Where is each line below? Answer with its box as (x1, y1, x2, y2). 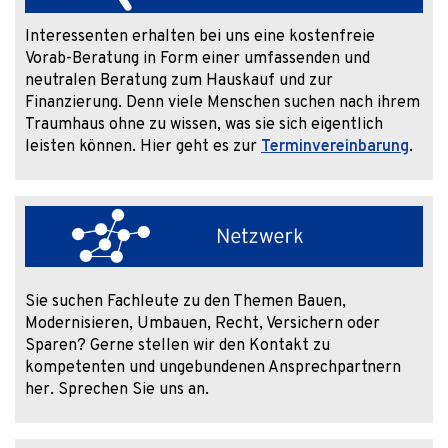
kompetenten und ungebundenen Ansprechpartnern (25, 358, 401, 379)
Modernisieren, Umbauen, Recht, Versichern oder (25, 314, 380, 335)
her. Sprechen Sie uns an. (25, 380, 209, 401)
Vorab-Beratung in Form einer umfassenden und (25, 49, 370, 70)
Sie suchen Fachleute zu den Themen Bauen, (25, 292, 346, 313)
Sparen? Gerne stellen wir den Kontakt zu (25, 336, 330, 357)
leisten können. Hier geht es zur (25, 137, 261, 158)
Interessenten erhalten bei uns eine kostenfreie (25, 27, 375, 48)
